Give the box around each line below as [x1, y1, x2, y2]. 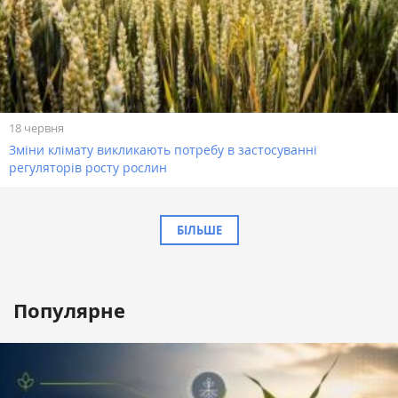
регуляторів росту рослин [9, 158, 167, 176]
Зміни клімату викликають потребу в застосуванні [9, 140, 317, 158]
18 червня [9, 119, 64, 136]
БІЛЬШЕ [176, 221, 222, 238]
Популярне [13, 296, 125, 324]
